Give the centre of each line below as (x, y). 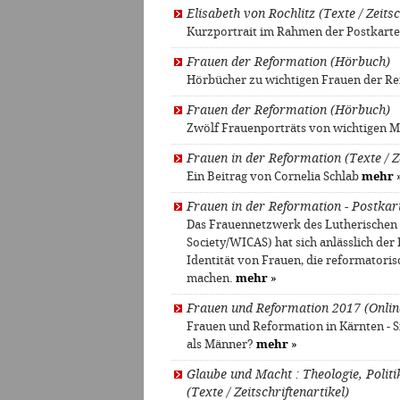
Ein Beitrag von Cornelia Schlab (274, 177)
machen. (211, 279)
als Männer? (221, 345)
